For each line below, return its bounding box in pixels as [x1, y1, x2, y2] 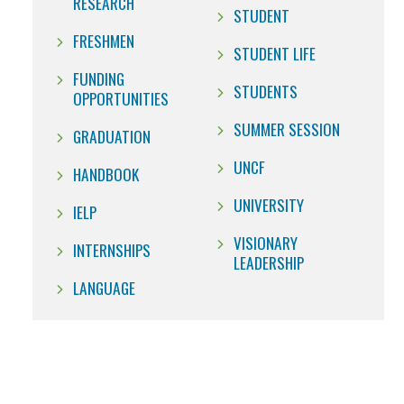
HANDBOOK [73, 162, 139, 187]
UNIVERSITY [234, 193, 304, 217]
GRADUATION [73, 124, 151, 149]
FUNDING [73, 67, 124, 91]
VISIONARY [234, 231, 298, 255]
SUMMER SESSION [234, 117, 340, 142]
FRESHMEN [73, 29, 134, 53]
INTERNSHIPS [73, 238, 151, 262]
